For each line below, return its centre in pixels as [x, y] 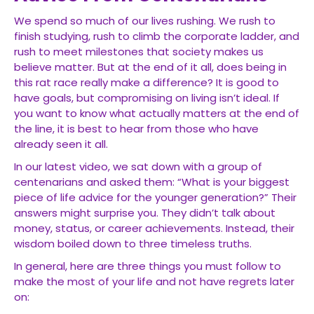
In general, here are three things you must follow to [148, 266]
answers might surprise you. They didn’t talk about [145, 213]
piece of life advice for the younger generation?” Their [155, 197]
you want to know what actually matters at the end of [157, 113]
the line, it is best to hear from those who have [136, 129]
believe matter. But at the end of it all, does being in [150, 67]
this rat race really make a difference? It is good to [146, 82]
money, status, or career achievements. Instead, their [154, 228]
